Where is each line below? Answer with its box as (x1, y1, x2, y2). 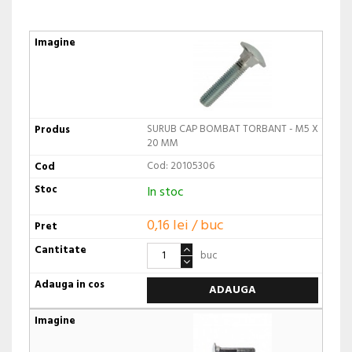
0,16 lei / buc (146, 214, 224, 238)
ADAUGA (208, 281, 256, 300)
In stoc (146, 181, 184, 203)
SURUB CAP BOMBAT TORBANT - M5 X (146, 120, 318, 137)
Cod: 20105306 (146, 157, 214, 174)
